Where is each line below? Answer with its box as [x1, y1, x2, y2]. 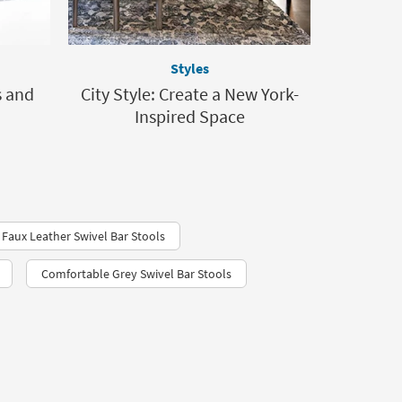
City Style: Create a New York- [80, 83, 299, 106]
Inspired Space [134, 105, 245, 128]
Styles [170, 59, 209, 78]
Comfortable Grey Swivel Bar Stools [41, 266, 232, 283]
